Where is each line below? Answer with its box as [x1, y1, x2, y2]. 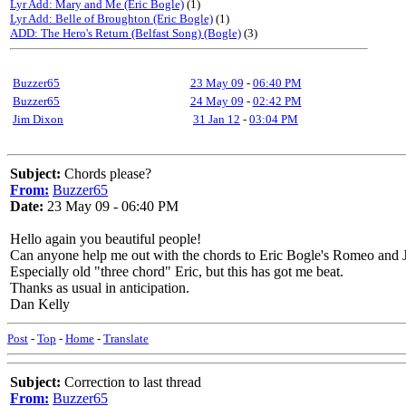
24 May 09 [189, 94, 244, 108]
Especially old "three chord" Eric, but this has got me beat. [10, 264, 343, 279]
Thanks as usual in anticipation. [10, 280, 189, 295]
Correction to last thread [61, 374, 201, 390]
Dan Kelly [10, 296, 70, 312]
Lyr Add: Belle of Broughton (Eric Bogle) [10, 12, 213, 25]
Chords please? [61, 166, 151, 181]
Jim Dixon [13, 112, 63, 126]
